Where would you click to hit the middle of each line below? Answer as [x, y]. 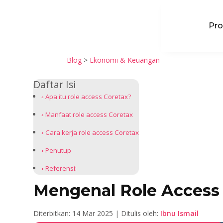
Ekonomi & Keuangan [124, 60]
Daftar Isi [55, 84]
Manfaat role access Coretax [89, 114]
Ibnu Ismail [180, 213]
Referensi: [61, 168]
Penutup [58, 150]
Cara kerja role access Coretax [92, 132]
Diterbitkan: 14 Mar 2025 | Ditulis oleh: [97, 213]
